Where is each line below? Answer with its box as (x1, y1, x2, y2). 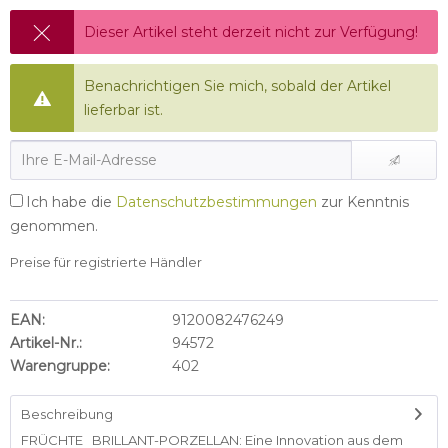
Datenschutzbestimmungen (116, 193, 317, 211)
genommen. (10, 217, 98, 235)
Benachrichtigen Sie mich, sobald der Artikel (84, 77, 392, 95)
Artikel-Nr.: (10, 334, 82, 352)
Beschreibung (21, 406, 113, 422)
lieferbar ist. (84, 101, 164, 119)
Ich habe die (26, 193, 116, 211)
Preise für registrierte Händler (10, 254, 202, 270)
